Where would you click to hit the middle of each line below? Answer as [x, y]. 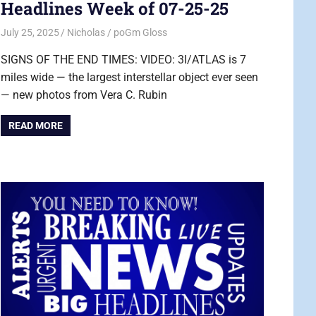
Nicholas [86, 32]
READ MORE [35, 126]
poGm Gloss [141, 32]
